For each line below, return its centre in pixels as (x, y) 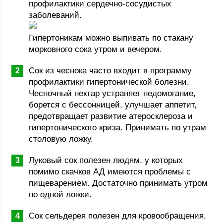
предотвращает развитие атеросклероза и (111, 116)
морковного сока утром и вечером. (96, 49)
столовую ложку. (61, 139)
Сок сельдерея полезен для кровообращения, (118, 216)
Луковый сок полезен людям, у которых (106, 160)
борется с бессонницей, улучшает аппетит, (113, 105)
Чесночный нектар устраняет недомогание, (112, 93)
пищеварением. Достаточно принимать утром (118, 183)
